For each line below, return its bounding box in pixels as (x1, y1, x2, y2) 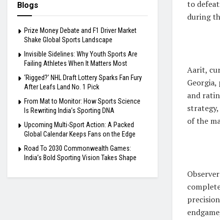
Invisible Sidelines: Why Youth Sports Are (24, 50, 137, 58)
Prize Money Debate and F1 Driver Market (24, 27, 137, 34)
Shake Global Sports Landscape (24, 36, 112, 44)
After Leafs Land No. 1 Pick (24, 83, 99, 91)
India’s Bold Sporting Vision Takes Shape (24, 154, 137, 162)
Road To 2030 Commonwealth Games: (24, 144, 131, 152)
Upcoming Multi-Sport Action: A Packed (24, 121, 134, 129)
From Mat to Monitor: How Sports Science (24, 97, 140, 105)
